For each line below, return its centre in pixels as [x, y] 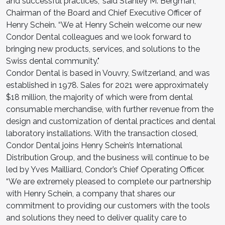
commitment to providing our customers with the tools [108, 205]
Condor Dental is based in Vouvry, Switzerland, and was [108, 73]
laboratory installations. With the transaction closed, [102, 133]
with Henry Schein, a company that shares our [91, 193]
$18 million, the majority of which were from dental [99, 97]
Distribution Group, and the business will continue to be [107, 157]
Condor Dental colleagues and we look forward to [99, 37]
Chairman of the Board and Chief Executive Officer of [104, 13]
